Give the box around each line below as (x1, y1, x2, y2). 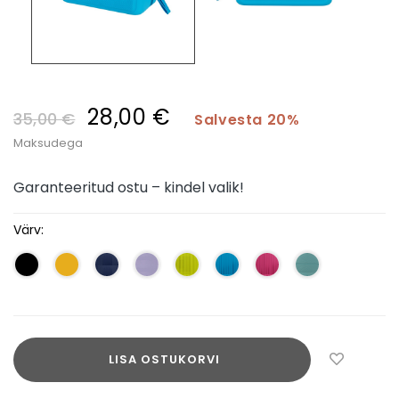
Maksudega (13, 134, 83, 151)
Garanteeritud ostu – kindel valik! (13, 176, 244, 198)
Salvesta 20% (194, 109, 300, 130)
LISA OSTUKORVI (108, 350, 220, 368)
